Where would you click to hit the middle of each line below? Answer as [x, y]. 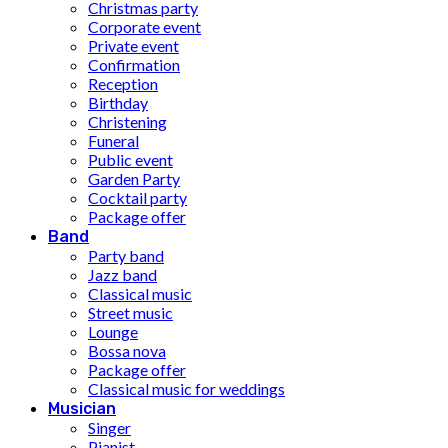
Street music [130, 313]
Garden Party [134, 179]
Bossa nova [127, 351]
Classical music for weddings [186, 389]
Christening [127, 122]
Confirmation [134, 65]
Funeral [113, 141]
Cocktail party [137, 198]
